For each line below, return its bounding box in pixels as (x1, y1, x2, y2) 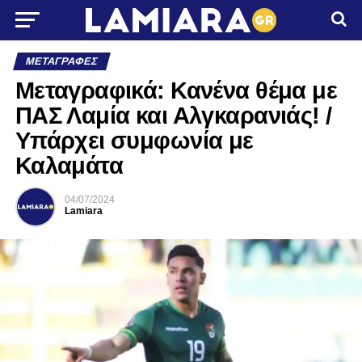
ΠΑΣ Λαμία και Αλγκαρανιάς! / (15, 103, 332, 128)
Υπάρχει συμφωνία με (15, 128, 254, 154)
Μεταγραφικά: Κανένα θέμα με (15, 78, 338, 103)
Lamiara (64, 205, 103, 217)
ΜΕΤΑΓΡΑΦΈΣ (23, 55, 99, 67)
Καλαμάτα (15, 153, 124, 179)
